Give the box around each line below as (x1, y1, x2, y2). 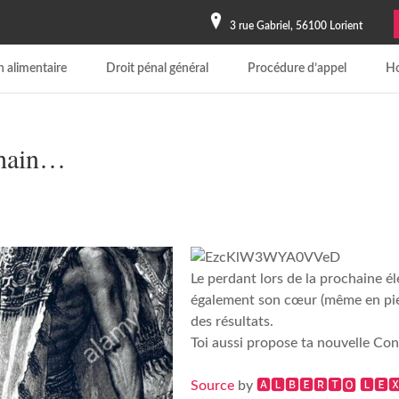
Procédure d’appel (247, 62, 346, 75)
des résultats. (191, 314, 274, 329)
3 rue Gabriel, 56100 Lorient (229, 20, 362, 31)
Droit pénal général (105, 62, 208, 75)
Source (191, 379, 235, 393)
